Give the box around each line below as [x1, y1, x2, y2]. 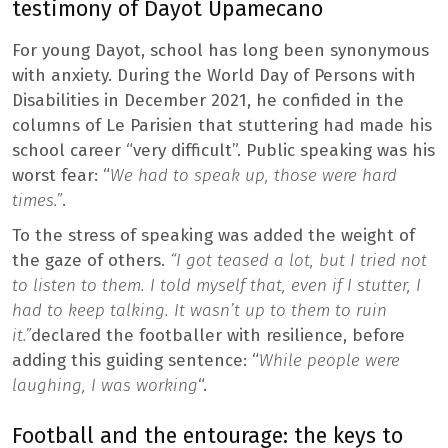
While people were [259, 349, 400, 371]
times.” [12, 189, 62, 211]
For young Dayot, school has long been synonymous [12, 39, 429, 61]
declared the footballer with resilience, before [31, 324, 405, 346]
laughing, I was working [12, 374, 198, 396]
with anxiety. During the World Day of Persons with [12, 64, 416, 86]
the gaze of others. [12, 249, 170, 271]
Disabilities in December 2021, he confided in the [12, 89, 404, 111]
